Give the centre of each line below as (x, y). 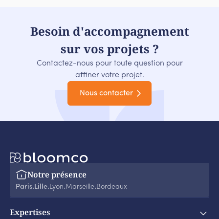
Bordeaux (112, 187)
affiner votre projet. (109, 76)
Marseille (80, 187)
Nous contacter (107, 94)
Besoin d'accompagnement (109, 31)
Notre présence (57, 175)
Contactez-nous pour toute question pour (109, 64)
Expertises (30, 212)
